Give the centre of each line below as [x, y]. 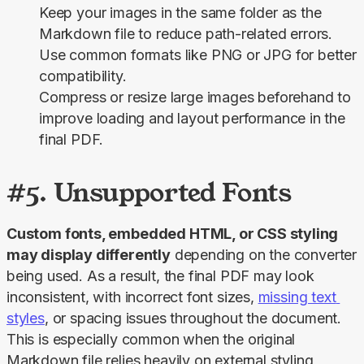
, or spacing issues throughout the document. [193, 318]
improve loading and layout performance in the [192, 119]
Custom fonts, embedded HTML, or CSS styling [173, 234]
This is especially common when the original [151, 340]
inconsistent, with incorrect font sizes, [132, 297]
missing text [297, 297]
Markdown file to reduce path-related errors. [186, 34]
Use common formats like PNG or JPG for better [198, 55]
